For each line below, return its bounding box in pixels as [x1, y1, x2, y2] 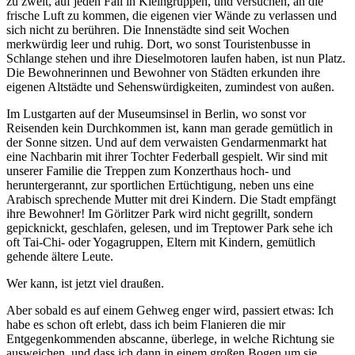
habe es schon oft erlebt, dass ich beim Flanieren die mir [6, 317, 285, 331]
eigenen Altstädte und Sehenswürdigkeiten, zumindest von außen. [6, 79, 334, 94]
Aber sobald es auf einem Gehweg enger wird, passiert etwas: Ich [6, 303, 334, 317]
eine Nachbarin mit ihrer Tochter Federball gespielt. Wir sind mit [6, 149, 327, 163]
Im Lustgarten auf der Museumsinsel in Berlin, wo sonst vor [6, 106, 306, 120]
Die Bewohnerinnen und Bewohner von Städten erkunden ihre [6, 65, 320, 79]
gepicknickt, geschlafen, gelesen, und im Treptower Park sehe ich [6, 220, 333, 235]
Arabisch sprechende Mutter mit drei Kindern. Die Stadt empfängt [6, 192, 336, 206]
